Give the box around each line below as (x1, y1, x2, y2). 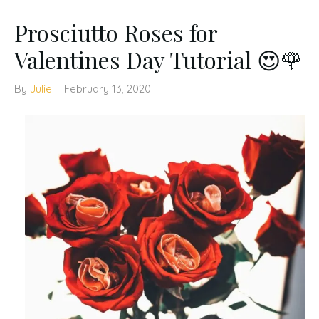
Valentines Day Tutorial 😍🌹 (14, 43, 303, 75)
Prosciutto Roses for (14, 16, 217, 48)
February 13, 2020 (64, 81, 151, 95)
